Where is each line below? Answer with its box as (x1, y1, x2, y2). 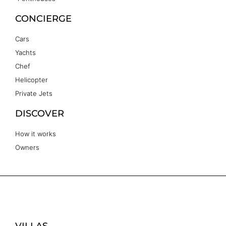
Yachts (15, 48, 36, 56)
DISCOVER (15, 107, 64, 119)
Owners (15, 143, 39, 151)
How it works (15, 129, 56, 138)
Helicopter (15, 75, 48, 84)
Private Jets (15, 89, 52, 97)
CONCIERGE (15, 13, 72, 24)
